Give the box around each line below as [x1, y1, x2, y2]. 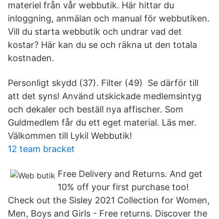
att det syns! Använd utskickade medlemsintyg [8, 91, 201, 101]
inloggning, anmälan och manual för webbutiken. [8, 13, 210, 23]
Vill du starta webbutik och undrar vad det [8, 26, 182, 37]
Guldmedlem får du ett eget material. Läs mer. [8, 117, 197, 128]
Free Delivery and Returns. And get [58, 169, 202, 179]
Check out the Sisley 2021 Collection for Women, [8, 195, 210, 205]
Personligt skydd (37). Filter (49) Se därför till [8, 78, 198, 88]
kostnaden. [8, 53, 54, 63]
